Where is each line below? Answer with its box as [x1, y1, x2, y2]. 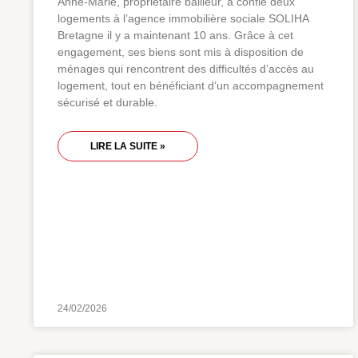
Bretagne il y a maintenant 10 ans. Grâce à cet [58, 29, 293, 42]
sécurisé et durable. [58, 96, 161, 109]
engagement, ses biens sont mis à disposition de [58, 46, 304, 58]
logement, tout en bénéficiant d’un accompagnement [58, 79, 324, 92]
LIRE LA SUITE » [90, 141, 165, 152]
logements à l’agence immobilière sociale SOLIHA [58, 12, 308, 25]
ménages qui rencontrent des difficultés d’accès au [58, 62, 314, 75]
